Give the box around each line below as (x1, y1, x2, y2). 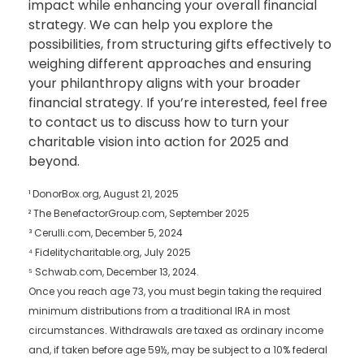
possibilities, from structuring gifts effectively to (28, 35, 331, 54)
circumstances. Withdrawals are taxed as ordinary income (28, 323, 323, 338)
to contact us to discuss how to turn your (28, 113, 289, 132)
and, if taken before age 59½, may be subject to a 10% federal (28, 343, 327, 357)
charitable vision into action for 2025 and (28, 132, 288, 152)
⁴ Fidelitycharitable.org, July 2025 (28, 245, 191, 260)
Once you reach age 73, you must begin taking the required (28, 284, 322, 299)
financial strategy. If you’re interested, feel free (28, 93, 327, 113)
